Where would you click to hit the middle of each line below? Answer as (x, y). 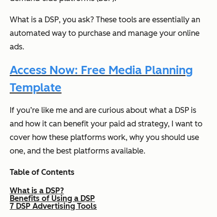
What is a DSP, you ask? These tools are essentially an (105, 19)
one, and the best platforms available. (77, 151)
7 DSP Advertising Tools (53, 206)
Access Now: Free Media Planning (101, 70)
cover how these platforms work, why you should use (104, 138)
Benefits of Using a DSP (52, 199)
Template (36, 88)
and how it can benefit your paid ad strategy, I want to (106, 124)
